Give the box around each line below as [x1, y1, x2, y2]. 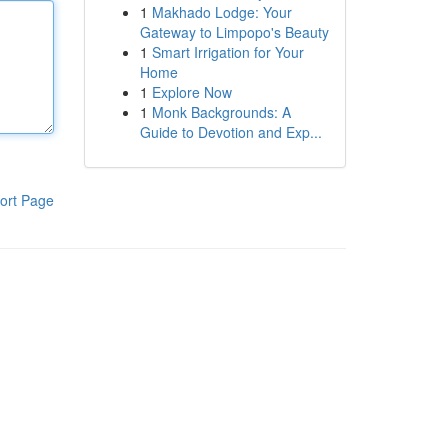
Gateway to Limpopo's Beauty [139, 22, 329, 42]
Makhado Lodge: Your [151, 2, 292, 22]
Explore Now [151, 82, 232, 102]
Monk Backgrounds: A [151, 102, 291, 122]
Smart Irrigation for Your [151, 42, 304, 62]
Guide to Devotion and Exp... [139, 122, 322, 142]
